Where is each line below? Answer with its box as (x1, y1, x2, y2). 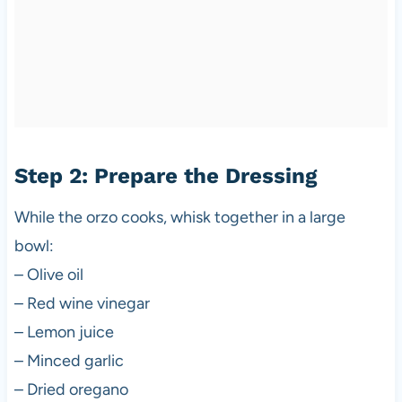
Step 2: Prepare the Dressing (13, 162, 317, 188)
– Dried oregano (13, 379, 128, 399)
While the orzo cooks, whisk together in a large (13, 206, 345, 227)
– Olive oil (13, 264, 83, 284)
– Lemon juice (13, 321, 114, 342)
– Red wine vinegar (13, 293, 150, 313)
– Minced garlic (13, 350, 124, 371)
